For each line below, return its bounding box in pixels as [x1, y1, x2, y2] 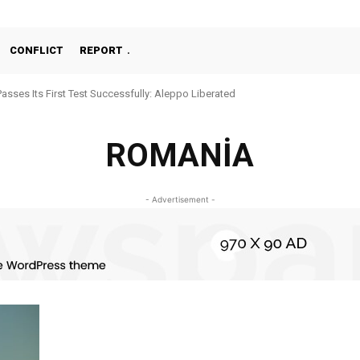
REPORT [80, 44, 123, 56]
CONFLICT [10, 44, 63, 56]
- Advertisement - [145, 194, 215, 204]
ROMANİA [105, 137, 255, 174]
